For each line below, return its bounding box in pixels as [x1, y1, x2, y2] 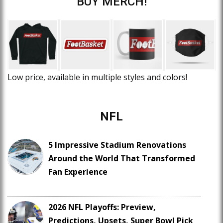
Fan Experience [48, 166, 108, 178]
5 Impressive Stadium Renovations [48, 139, 186, 151]
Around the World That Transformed [48, 153, 195, 164]
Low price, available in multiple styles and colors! [7, 72, 187, 83]
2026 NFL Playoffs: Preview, [48, 202, 156, 213]
